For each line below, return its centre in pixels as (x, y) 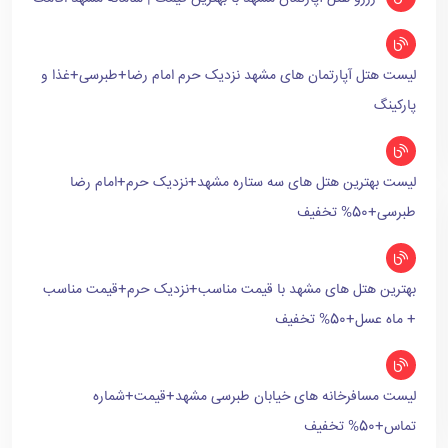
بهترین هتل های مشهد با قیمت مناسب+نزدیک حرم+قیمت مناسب (229, 290)
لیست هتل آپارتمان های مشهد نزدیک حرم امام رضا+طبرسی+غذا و (228, 76)
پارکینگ (395, 106)
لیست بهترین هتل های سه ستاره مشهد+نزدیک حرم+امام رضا (243, 183)
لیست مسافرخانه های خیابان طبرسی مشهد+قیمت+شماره (254, 397)
